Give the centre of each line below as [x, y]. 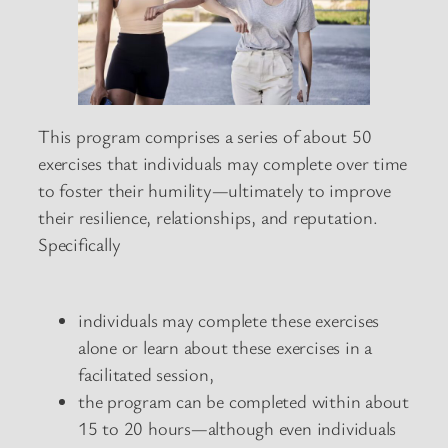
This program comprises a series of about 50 [205, 136]
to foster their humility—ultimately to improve [214, 190]
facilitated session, [146, 373]
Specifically [79, 244]
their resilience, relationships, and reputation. [212, 217]
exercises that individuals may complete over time [223, 163]
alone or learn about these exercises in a [225, 346]
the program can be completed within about [243, 400]
